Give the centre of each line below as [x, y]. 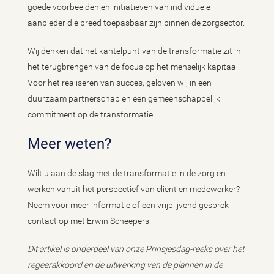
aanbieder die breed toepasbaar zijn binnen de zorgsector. [137, 23]
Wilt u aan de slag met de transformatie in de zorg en [127, 173]
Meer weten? [76, 144]
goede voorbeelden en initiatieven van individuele [119, 7]
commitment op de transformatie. [92, 114]
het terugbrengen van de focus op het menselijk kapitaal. [134, 67]
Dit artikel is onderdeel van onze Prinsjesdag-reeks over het [136, 249]
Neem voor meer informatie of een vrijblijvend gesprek [128, 205]
